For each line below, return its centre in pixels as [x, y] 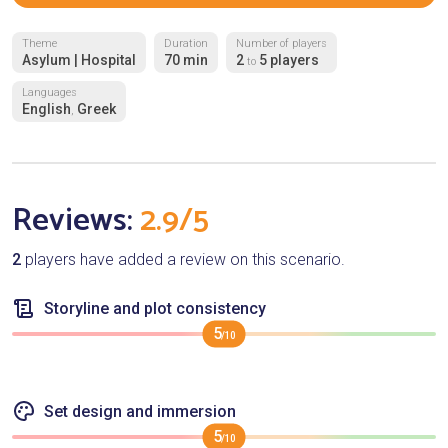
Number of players [281, 44]
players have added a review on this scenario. [183, 260]
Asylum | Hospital [79, 60]
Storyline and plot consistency [153, 309]
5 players [289, 60]
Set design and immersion [138, 412]
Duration [186, 44]
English [46, 109]
